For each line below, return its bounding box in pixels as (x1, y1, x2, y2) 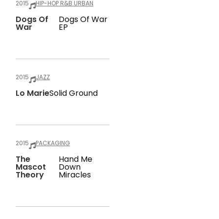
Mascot (16, 161, 46, 173)
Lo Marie (16, 88, 49, 99)
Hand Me (58, 153, 92, 165)
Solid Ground (49, 88, 98, 99)
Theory (16, 169, 44, 180)
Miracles (58, 169, 91, 180)
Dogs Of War (59, 14, 108, 25)
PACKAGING (36, 139, 70, 147)
